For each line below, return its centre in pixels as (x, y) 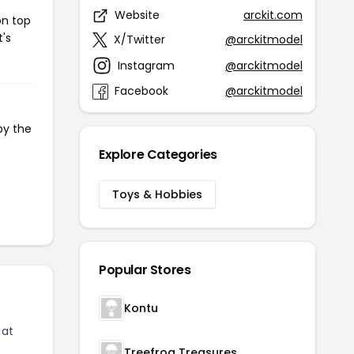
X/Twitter (139, 40)
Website (137, 15)
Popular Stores (145, 270)
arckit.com (273, 15)
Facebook (141, 91)
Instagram (146, 65)
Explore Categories (158, 154)
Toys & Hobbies (157, 194)
